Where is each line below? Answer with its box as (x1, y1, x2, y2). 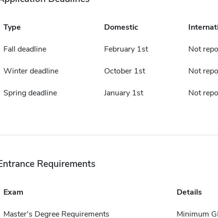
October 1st (104, 65, 145, 76)
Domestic (104, 21, 138, 33)
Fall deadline (3, 43, 46, 54)
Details (176, 186, 202, 198)
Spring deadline (3, 87, 57, 98)
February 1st (104, 43, 148, 54)
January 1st (104, 87, 143, 98)
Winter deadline (3, 65, 58, 76)
